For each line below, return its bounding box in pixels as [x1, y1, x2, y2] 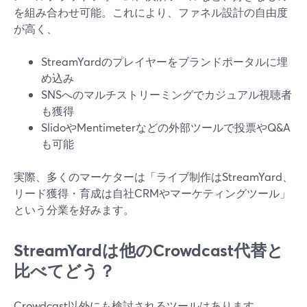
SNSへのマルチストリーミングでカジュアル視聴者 [41, 87, 292, 101]
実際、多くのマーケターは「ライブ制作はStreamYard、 [14, 169, 293, 184]
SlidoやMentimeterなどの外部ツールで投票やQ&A [41, 120, 291, 134]
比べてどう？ [14, 260, 115, 282]
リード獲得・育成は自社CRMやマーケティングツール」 [14, 186, 291, 200]
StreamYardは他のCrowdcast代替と [14, 239, 284, 261]
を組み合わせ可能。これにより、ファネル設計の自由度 [14, 5, 288, 19]
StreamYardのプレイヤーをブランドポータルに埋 [41, 54, 288, 69]
